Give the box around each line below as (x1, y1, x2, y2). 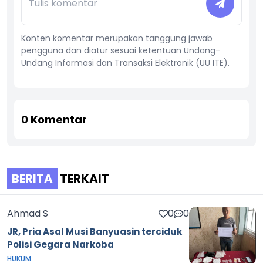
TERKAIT (58, 170, 109, 187)
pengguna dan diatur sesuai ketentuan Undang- (21, 45, 220, 57)
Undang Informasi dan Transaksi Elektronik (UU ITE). (21, 57, 230, 69)
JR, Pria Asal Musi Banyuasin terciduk (7, 225, 182, 238)
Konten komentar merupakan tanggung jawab (21, 32, 213, 45)
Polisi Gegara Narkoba (7, 238, 114, 251)
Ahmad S (7, 207, 48, 221)
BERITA (12, 170, 53, 187)
